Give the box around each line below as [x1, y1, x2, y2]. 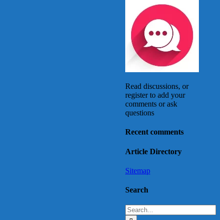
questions [125, 109, 154, 117]
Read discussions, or [125, 82, 189, 91]
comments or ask [125, 100, 177, 109]
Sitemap [125, 166, 150, 175]
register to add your [125, 91, 185, 100]
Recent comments [125, 128, 184, 137]
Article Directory [125, 147, 182, 156]
